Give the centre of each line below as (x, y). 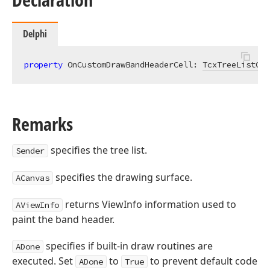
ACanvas (33, 178)
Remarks (42, 124)
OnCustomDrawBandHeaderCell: (133, 64)
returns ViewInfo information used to (149, 204)
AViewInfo (37, 205)
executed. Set (44, 261)
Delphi (35, 34)
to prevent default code (202, 261)
